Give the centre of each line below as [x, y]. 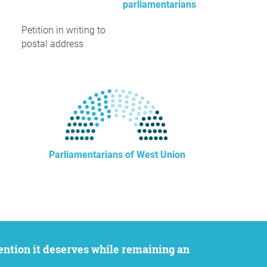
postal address [52, 44]
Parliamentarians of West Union [117, 155]
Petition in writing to [63, 30]
